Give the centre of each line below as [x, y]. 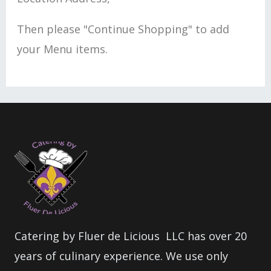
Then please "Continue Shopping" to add [123, 29]
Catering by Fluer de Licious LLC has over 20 [131, 236]
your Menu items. [62, 49]
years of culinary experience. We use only [121, 256]
